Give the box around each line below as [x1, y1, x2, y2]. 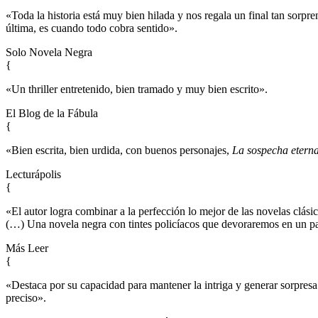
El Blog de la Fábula [6, 107, 98, 120]
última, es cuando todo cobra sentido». [6, 22, 177, 35]
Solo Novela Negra [6, 46, 92, 59]
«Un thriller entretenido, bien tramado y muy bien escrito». [6, 83, 268, 96]
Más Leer [6, 242, 48, 255]
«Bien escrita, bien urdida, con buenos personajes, [6, 144, 232, 157]
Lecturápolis [6, 168, 61, 181]
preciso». [6, 292, 46, 305]
